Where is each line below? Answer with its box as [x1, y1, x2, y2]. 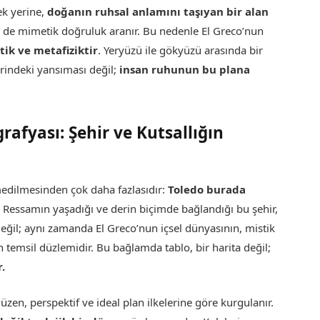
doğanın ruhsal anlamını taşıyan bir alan [47, 4, 269, 19]
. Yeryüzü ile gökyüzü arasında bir [98, 43, 264, 58]
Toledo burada [168, 181, 246, 196]
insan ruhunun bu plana [119, 62, 251, 77]
